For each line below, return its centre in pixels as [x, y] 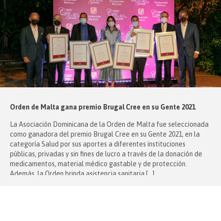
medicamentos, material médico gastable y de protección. [98, 164]
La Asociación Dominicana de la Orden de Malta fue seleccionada [109, 124]
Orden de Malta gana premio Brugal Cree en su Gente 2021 [103, 107]
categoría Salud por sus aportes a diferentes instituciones [98, 144]
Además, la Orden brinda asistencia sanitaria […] [82, 174]
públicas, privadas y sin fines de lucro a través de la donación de [106, 154]
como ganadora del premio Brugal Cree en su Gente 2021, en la [105, 134]
